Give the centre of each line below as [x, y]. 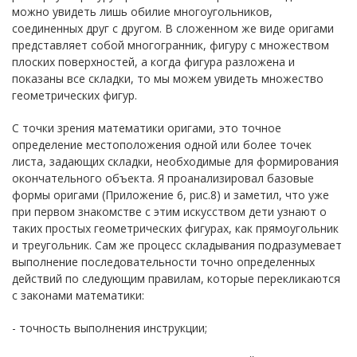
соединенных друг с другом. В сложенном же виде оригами [173, 28]
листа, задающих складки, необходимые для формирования [175, 161]
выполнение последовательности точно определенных [163, 261]
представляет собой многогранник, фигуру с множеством [171, 45]
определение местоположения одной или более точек [162, 144]
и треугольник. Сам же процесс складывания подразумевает [177, 245]
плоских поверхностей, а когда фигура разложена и [153, 61]
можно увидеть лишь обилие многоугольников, [142, 11]
